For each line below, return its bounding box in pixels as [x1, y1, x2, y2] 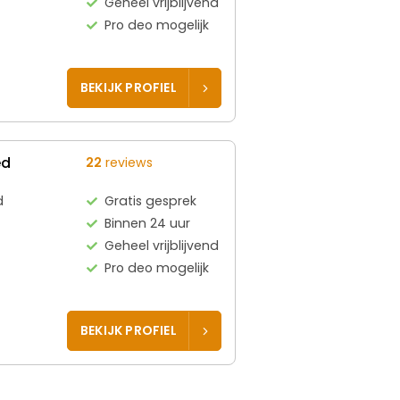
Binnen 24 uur [104, 213, 190, 232]
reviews [101, 153, 153, 171]
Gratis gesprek [104, 191, 196, 210]
